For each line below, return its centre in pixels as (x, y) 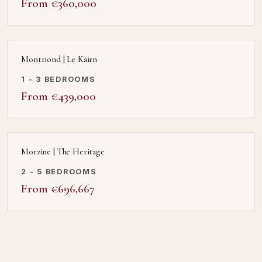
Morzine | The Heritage (63, 152)
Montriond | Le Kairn (59, 59)
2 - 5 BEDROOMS (59, 172)
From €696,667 (58, 189)
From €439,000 (59, 96)
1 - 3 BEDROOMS (58, 79)
